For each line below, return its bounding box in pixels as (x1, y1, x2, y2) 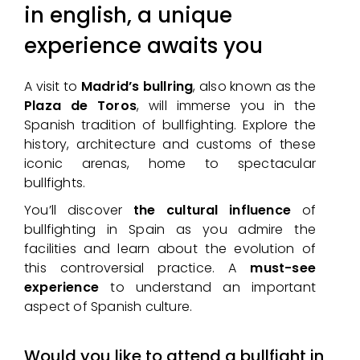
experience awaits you (24, 31, 263, 60)
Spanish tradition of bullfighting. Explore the (24, 116, 316, 134)
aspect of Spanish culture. (24, 297, 193, 316)
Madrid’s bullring (80, 77, 194, 96)
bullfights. (24, 174, 86, 192)
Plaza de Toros (24, 96, 137, 115)
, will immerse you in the (137, 96, 316, 115)
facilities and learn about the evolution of (24, 239, 316, 258)
